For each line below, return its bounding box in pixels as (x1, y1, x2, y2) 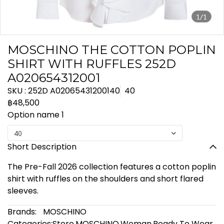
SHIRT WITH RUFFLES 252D (7, 56, 176, 71)
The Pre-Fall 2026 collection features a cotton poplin (7, 161, 216, 172)
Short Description (7, 141, 76, 152)
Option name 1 (7, 109, 64, 120)
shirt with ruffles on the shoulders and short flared (7, 173, 203, 184)
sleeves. (7, 185, 38, 196)
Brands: (7, 206, 36, 217)
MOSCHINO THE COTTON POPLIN (7, 42, 216, 57)
